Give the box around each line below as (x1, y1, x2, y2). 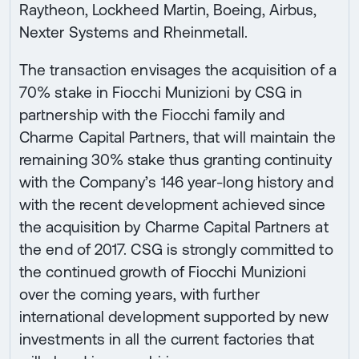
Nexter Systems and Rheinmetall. (19, 23, 248, 42)
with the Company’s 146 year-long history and (19, 173, 333, 192)
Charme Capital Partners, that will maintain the (19, 128, 336, 147)
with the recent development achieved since (19, 196, 326, 214)
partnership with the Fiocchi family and (19, 106, 285, 124)
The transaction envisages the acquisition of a (19, 61, 337, 79)
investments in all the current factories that (19, 330, 314, 349)
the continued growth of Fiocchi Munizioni (19, 263, 307, 281)
